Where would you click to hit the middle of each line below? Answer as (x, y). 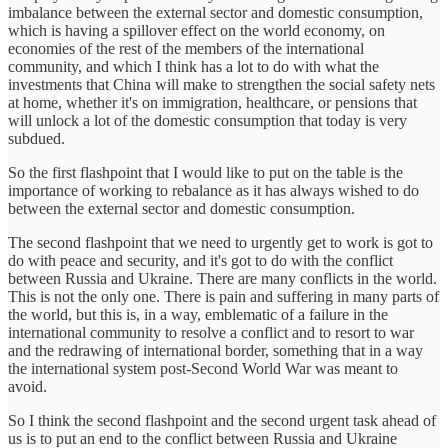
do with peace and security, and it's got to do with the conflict (200, 261)
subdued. (36, 139)
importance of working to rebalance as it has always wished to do (213, 191)
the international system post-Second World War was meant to (203, 369)
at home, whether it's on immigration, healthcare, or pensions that (212, 103)
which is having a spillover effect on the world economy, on (196, 31)
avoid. (27, 387)
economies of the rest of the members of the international (186, 49)
